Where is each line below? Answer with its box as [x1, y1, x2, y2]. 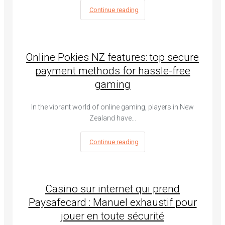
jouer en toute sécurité [61, 210, 164, 222]
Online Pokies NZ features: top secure [26, 51, 199, 63]
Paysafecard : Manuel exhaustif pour [28, 196, 197, 209]
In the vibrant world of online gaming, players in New [31, 102, 194, 111]
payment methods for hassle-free [35, 64, 190, 77]
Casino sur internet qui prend [45, 183, 180, 195]
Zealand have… [89, 114, 136, 122]
